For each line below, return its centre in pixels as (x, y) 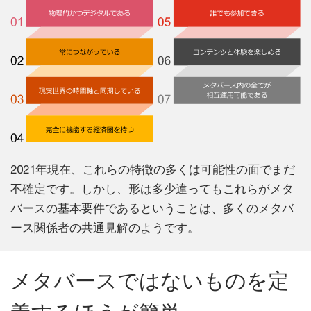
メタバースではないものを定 (150, 281)
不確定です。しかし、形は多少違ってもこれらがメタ (152, 189)
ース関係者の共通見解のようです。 (105, 228)
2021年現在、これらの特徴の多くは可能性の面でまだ (153, 170)
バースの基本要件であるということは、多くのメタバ (152, 209)
